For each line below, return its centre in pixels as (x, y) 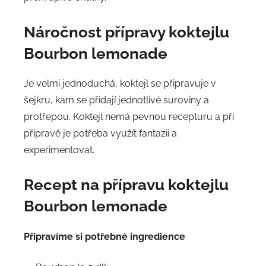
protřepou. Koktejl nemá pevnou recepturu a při (129, 117)
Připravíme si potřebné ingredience (104, 236)
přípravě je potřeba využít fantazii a (100, 134)
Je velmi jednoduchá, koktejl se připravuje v (120, 84)
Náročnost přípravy (94, 32)
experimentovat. (59, 150)
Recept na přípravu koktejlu (126, 185)
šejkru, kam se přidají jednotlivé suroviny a (116, 100)
